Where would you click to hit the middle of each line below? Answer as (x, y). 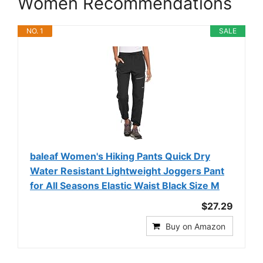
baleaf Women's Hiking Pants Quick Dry (120, 156)
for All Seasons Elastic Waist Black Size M (125, 186)
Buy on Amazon (195, 226)
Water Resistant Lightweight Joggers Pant (127, 171)
